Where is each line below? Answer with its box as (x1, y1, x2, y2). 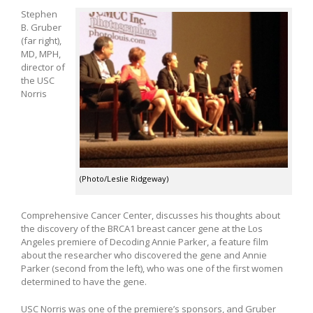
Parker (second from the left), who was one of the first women (21, 262, 283, 275)
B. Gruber (21, 20, 61, 34)
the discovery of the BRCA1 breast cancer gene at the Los (21, 222, 263, 235)
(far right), (21, 34, 61, 47)
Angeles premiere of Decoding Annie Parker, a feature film (21, 235, 268, 249)
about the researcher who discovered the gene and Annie (21, 249, 267, 262)
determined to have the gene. (21, 275, 147, 289)
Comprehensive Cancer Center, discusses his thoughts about (21, 209, 280, 222)
